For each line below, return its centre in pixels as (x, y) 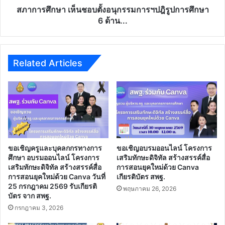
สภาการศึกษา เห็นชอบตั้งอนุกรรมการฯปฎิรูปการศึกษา (113, 10)
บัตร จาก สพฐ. (30, 196)
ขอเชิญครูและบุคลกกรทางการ (55, 148)
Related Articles (48, 63)
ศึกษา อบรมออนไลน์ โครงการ (54, 158)
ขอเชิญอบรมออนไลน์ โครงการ (164, 148)
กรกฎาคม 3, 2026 (39, 208)
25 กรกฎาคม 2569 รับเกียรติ (52, 186)
